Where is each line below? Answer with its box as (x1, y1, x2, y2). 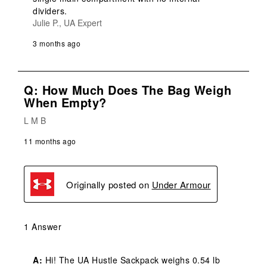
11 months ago (24, 136, 76, 147)
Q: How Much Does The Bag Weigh (24, 81, 231, 99)
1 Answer (24, 221, 61, 233)
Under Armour (151, 178, 211, 191)
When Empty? (24, 94, 107, 111)
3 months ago (33, 38, 80, 49)
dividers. (33, 5, 67, 17)
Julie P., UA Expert (33, 17, 102, 29)
